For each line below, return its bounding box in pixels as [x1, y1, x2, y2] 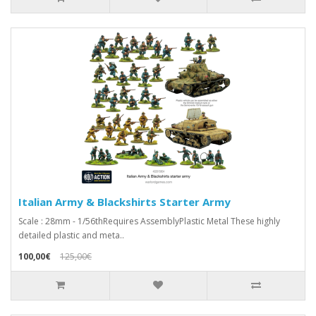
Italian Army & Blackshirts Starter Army [18, 195, 231, 209]
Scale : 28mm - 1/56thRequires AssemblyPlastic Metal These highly [18, 215, 280, 228]
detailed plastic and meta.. [18, 229, 124, 242]
